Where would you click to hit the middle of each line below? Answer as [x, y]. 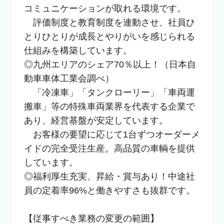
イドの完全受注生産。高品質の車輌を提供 [109, 149]
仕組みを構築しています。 [78, 51]
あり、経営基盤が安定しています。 [96, 121]
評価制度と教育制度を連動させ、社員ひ [109, 23]
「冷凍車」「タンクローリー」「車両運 [109, 93]
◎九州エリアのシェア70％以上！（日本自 [110, 65]
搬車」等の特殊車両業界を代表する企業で [109, 107]
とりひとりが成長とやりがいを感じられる [109, 37]
